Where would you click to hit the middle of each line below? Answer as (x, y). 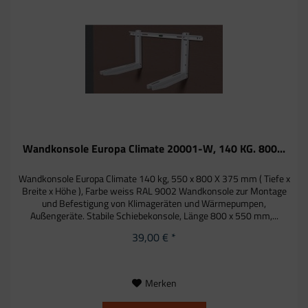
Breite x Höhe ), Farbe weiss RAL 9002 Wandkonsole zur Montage (154, 190)
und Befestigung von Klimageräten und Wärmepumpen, (154, 203)
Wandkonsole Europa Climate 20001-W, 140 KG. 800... (154, 148)
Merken (161, 283)
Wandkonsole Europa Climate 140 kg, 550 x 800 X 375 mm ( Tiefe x (154, 178)
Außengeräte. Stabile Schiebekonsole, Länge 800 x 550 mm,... (154, 215)
